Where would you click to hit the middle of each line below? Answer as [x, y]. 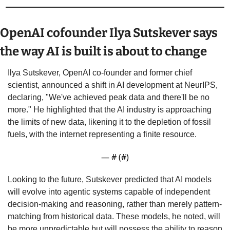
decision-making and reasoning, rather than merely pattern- [115, 204]
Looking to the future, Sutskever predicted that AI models [110, 179]
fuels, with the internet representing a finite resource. [102, 134]
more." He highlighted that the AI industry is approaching [110, 109]
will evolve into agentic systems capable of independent [109, 191]
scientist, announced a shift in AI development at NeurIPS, [113, 85]
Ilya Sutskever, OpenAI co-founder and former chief [100, 72]
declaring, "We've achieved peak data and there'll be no [109, 97]
